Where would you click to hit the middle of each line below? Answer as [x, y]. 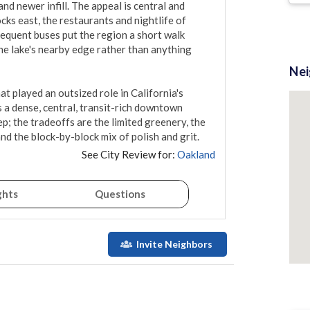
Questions [120, 194]
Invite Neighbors [174, 244]
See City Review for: [128, 155]
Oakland [196, 155]
